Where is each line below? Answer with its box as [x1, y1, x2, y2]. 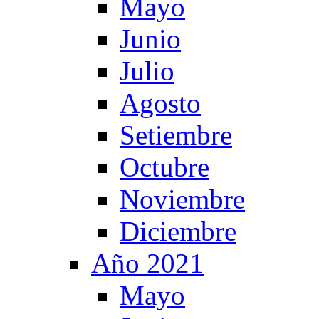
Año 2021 [91, 248, 204, 278]
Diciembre [120, 216, 236, 246]
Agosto [120, 88, 201, 118]
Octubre [120, 152, 209, 182]
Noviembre [120, 184, 245, 214]
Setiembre [120, 120, 232, 150]
